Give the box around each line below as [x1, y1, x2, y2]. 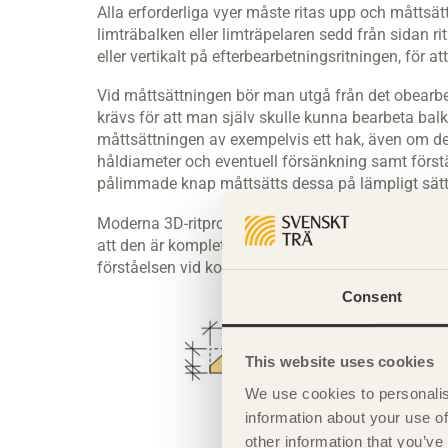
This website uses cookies [244, 353, 434, 371]
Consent [342, 287, 402, 305]
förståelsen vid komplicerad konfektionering [97, 257, 406, 277]
